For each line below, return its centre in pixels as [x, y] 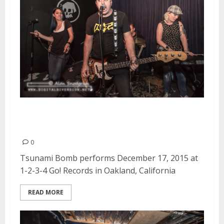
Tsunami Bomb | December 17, [106, 112]
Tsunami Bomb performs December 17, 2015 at [109, 158]
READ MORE [46, 192]
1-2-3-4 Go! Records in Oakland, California [98, 170]
